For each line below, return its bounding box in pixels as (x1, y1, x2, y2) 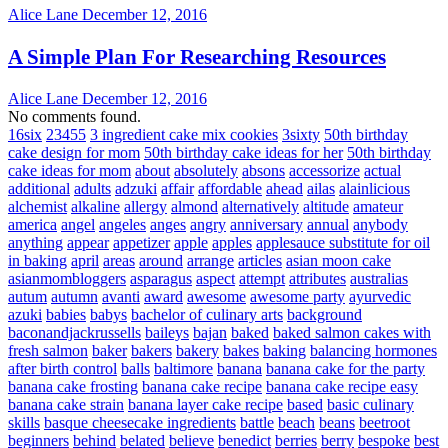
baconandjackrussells (8, 323, 141, 341)
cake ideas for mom (8, 161, 131, 179)
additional (8, 179, 70, 197)
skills (8, 413, 40, 431)
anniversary (230, 215, 303, 233)
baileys (145, 323, 189, 341)
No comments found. (8, 107, 141, 125)
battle (240, 413, 274, 431)
